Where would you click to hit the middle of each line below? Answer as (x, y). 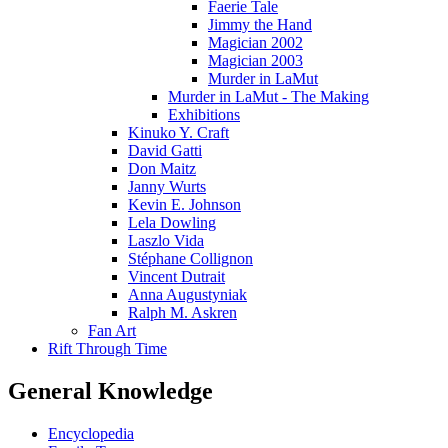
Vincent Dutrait (176, 277)
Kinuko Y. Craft (178, 133)
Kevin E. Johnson (184, 205)
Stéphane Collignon (190, 259)
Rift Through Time (107, 349)
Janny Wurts (167, 187)
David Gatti (165, 151)
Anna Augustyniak (187, 295)
